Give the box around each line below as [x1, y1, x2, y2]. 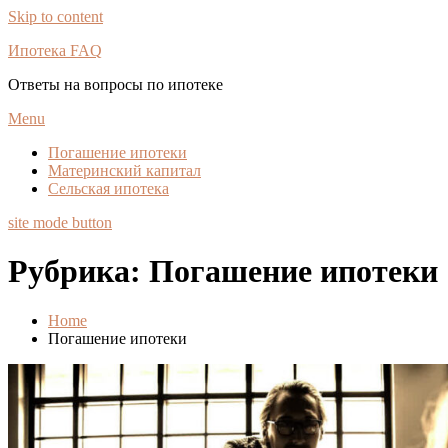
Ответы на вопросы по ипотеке [8, 76, 223, 93]
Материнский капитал [48, 162, 201, 179]
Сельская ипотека [48, 180, 169, 197]
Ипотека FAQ [8, 42, 102, 59]
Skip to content [8, 8, 103, 25]
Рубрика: [8, 253, 149, 290]
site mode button [8, 214, 112, 231]
